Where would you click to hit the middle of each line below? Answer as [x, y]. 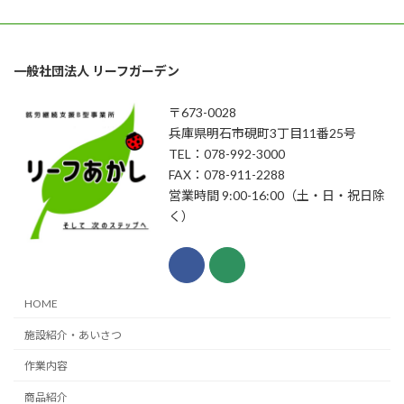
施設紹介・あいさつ [73, 335]
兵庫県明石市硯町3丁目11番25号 [262, 133]
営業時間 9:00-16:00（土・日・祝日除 [277, 195]
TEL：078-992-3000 [227, 153]
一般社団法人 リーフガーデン [96, 70]
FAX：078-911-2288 [227, 174]
